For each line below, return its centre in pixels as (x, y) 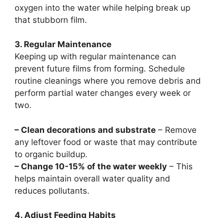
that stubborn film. (51, 20)
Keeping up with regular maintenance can (95, 56)
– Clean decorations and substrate (85, 130)
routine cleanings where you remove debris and (108, 81)
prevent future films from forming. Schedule (100, 69)
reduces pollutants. (52, 191)
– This (180, 166)
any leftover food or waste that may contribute (106, 142)
